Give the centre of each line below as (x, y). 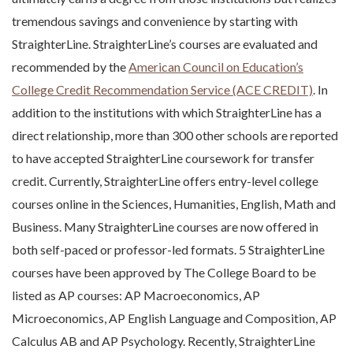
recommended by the (70, 67)
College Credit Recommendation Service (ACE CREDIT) (162, 90)
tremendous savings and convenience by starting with (155, 21)
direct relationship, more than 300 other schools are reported (175, 136)
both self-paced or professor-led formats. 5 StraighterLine (168, 250)
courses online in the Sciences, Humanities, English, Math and (174, 204)
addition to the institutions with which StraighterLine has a (167, 113)
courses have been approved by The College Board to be (164, 273)
